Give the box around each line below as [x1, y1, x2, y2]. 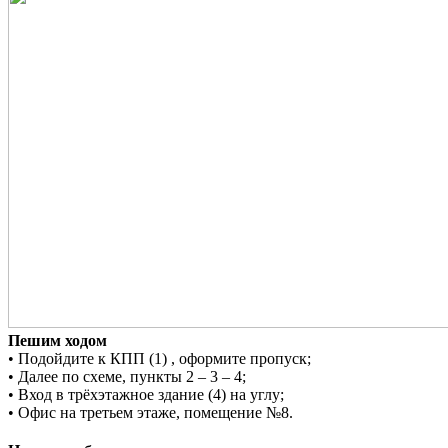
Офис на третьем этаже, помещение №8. [18, 404, 293, 422]
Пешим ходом [8, 332, 107, 350]
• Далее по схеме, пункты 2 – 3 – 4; [8, 368, 246, 386]
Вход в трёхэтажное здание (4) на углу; [18, 386, 284, 404]
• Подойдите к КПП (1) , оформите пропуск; [8, 350, 311, 368]
